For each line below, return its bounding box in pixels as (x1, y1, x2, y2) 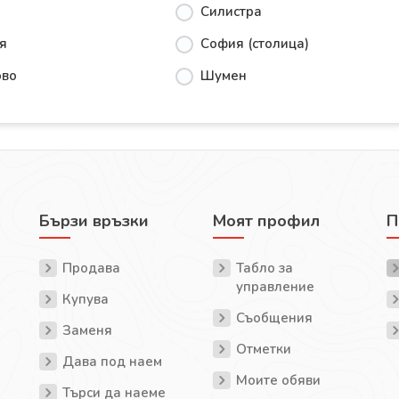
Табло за (236, 259, 293, 277)
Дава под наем (62, 353, 162, 370)
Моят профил (213, 210, 320, 232)
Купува (62, 290, 109, 308)
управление (236, 278, 314, 296)
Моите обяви (236, 371, 321, 389)
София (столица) (200, 35, 310, 53)
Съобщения (236, 309, 313, 327)
